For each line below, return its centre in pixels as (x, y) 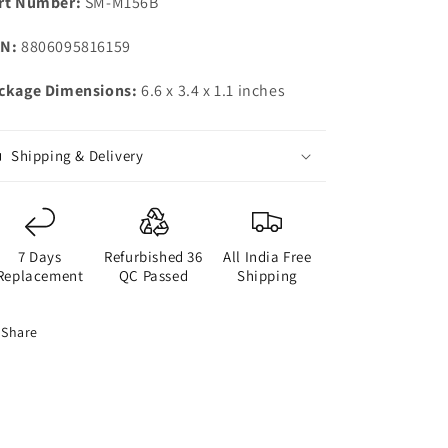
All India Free (267, 256)
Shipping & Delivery (77, 155)
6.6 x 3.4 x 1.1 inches (211, 90)
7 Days (39, 256)
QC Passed (153, 275)
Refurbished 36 (153, 256)
